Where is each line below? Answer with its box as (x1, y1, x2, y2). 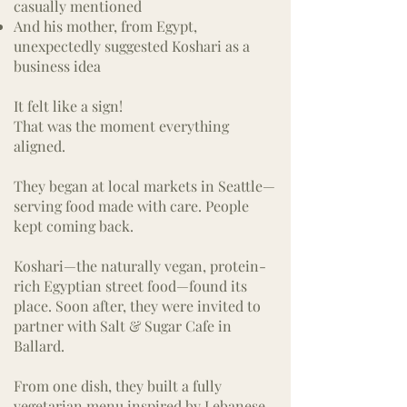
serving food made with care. (14, 196, 205, 215)
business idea (14, 56, 101, 75)
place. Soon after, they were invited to (14, 296, 261, 315)
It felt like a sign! (14, 96, 123, 115)
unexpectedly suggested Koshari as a (14, 36, 250, 55)
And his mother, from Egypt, (14, 16, 197, 35)
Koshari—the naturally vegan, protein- (14, 256, 266, 275)
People (205, 196, 249, 215)
